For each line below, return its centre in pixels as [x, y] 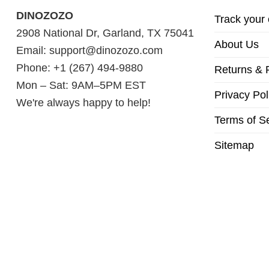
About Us [237, 44]
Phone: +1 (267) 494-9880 [80, 68]
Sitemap [234, 145]
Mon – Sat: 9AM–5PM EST [81, 85]
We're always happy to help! [83, 102]
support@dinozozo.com [106, 50]
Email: [33, 50]
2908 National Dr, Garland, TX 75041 [105, 33]
